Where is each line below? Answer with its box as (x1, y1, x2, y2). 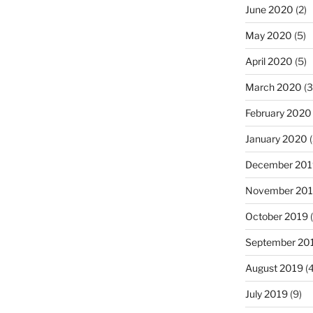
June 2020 (245, 3, 293, 16)
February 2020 (245, 107, 312, 119)
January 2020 (245, 133, 307, 145)
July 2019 (245, 288, 288, 300)
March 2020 (245, 81, 302, 94)
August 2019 (245, 262, 303, 275)
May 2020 (245, 29, 292, 42)
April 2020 (245, 55, 293, 68)
